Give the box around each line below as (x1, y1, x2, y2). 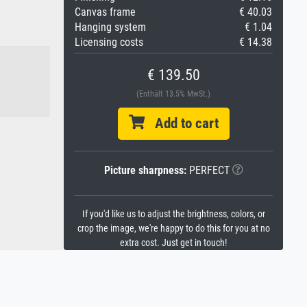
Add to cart (144, 115, 219, 132)
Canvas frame (75, 5, 136, 19)
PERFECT (186, 164, 230, 177)
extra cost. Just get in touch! (120, 237, 227, 249)
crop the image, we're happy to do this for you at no (77, 223, 270, 234)
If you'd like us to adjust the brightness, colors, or (82, 208, 265, 220)
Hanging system (75, 21, 146, 34)
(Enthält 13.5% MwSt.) (136, 89, 210, 99)
